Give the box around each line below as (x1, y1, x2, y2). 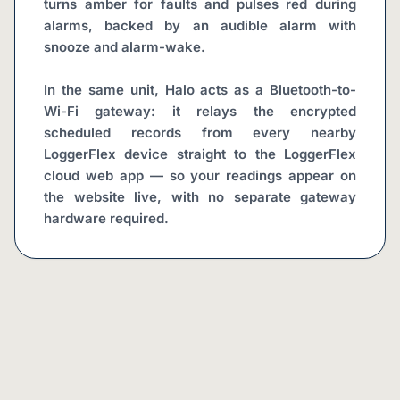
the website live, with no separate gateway (44, 188, 356, 205)
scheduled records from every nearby (44, 124, 356, 141)
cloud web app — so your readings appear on (44, 167, 356, 184)
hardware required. (44, 210, 169, 227)
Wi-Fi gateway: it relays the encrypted (44, 103, 356, 120)
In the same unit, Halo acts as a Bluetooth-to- (44, 81, 356, 98)
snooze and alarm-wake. (44, 38, 205, 55)
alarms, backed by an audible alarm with (44, 17, 356, 34)
